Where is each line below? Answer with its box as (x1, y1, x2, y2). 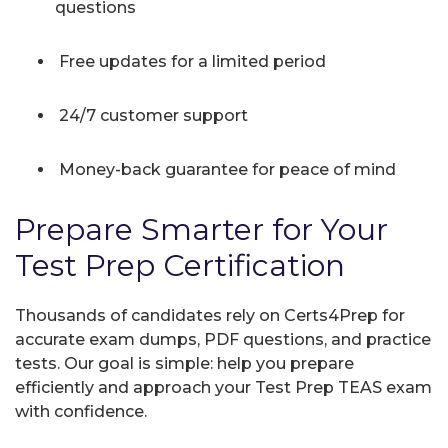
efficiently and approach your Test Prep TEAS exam (15, 377, 432, 397)
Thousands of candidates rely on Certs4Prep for (15, 305, 405, 325)
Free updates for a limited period (55, 51, 326, 71)
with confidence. (15, 401, 147, 421)
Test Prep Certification (15, 246, 345, 284)
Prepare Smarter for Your (15, 210, 388, 248)
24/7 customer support (55, 105, 248, 125)
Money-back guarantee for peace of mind (55, 159, 396, 179)
